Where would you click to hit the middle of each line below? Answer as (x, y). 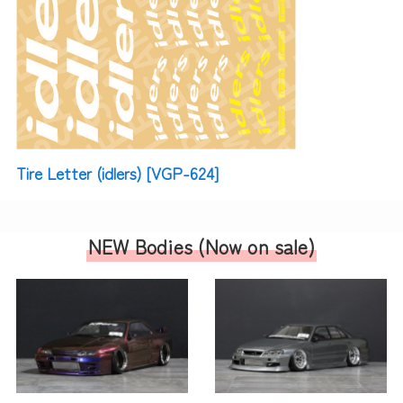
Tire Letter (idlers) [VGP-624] (117, 172)
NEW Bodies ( (147, 246)
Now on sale (256, 246)
